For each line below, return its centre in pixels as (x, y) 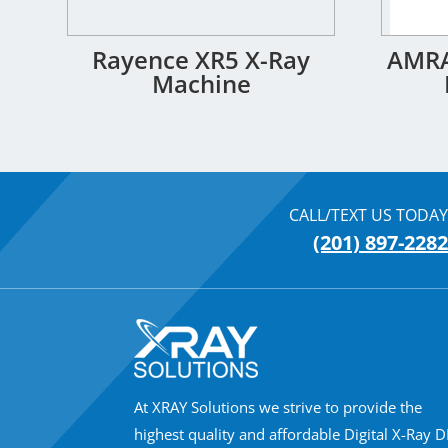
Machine (201, 84)
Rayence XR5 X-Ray (201, 60)
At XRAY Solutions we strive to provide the (278, 406)
